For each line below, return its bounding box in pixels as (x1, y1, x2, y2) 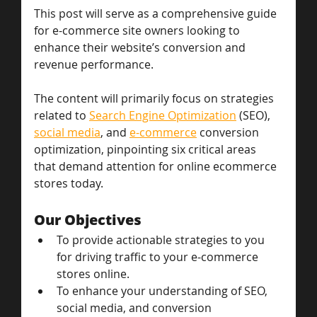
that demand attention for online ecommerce (34, 158, 279, 174)
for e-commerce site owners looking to (34, 22, 243, 38)
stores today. (34, 175, 103, 191)
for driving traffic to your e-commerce (57, 248, 261, 265)
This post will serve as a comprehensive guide (34, 5, 279, 21)
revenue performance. (34, 56, 156, 72)
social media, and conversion (57, 299, 214, 316)
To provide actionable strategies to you (57, 231, 267, 248)
